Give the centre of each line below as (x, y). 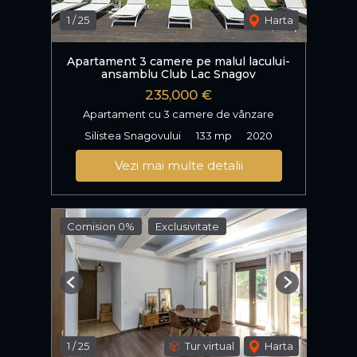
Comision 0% (101, 226)
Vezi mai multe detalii (178, 165)
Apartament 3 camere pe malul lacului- (178, 61)
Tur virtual (208, 345)
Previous (92, 288)
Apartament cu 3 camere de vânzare (178, 114)
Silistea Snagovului (133, 135)
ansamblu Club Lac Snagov (178, 74)
